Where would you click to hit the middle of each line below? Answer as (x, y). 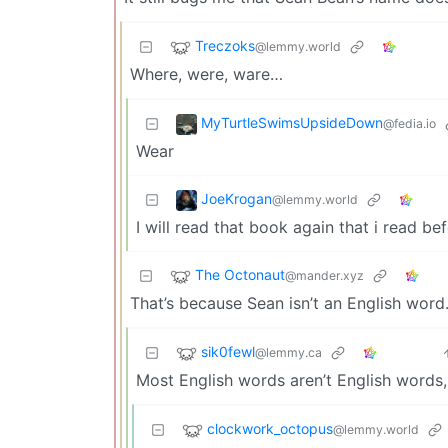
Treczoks (225, 46)
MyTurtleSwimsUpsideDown (292, 123)
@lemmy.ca (288, 353)
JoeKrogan (236, 199)
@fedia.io (409, 124)
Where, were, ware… (206, 74)
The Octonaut (240, 275)
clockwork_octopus (270, 429)
